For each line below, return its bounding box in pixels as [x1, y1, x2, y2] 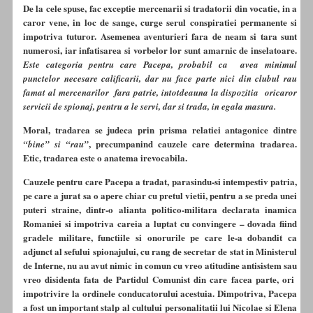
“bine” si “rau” [23, 138, 89, 151]
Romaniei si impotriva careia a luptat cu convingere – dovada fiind [23, 217, 297, 231]
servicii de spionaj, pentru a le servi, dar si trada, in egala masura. [23, 100, 276, 113]
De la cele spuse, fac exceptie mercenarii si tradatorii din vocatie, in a [23, 1, 297, 15]
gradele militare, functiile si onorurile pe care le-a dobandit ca [23, 231, 297, 245]
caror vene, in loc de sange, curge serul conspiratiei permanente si [23, 15, 297, 29]
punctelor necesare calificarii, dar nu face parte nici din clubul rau [23, 72, 297, 85]
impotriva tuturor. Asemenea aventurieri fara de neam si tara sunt [23, 29, 297, 43]
